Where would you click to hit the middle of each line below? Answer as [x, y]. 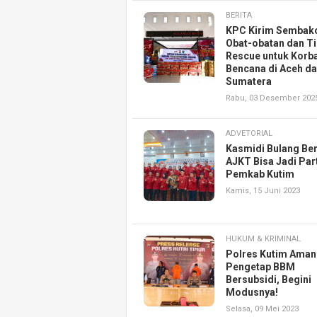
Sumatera [249, 82]
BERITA [239, 16]
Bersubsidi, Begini [269, 280]
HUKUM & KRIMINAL [263, 239]
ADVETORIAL [249, 134]
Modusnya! [252, 293]
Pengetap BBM [260, 267]
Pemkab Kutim [260, 174]
